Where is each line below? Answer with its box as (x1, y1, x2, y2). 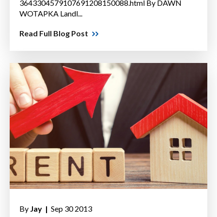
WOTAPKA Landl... (19, 9, 82, 18)
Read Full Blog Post (19, 29, 88, 38)
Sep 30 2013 (49, 204, 92, 214)
